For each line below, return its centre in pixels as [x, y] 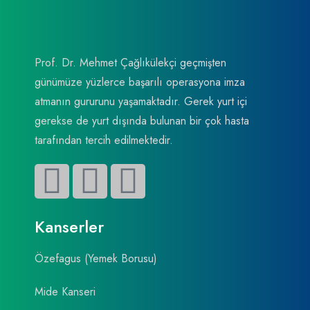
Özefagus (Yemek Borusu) [96, 259]
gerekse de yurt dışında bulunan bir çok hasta [142, 121]
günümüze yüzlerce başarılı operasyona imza [140, 82]
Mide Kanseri [65, 292]
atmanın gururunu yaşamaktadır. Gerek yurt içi [141, 102]
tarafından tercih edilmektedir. [104, 140]
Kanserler [69, 227]
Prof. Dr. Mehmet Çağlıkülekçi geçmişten [130, 63]
